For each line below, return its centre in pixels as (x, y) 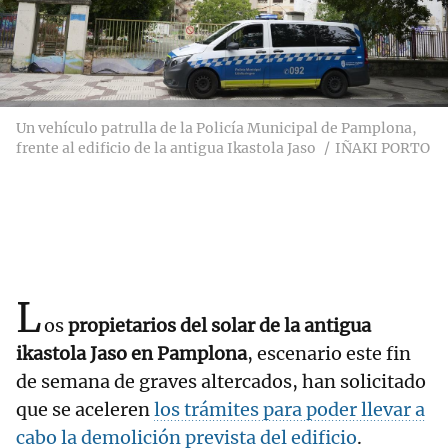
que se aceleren (85, 410)
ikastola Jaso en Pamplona (131, 354)
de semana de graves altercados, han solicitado (221, 382)
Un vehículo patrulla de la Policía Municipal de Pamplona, (216, 128)
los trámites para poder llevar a (289, 410)
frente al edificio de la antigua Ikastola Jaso (166, 148)
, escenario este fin (329, 354)
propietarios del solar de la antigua (219, 326)
